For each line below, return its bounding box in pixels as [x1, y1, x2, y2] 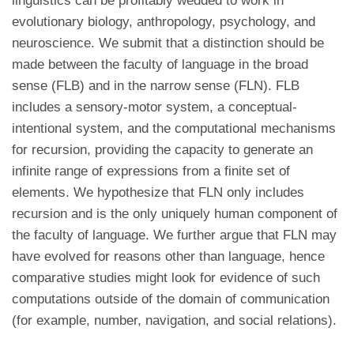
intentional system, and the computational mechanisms [12, 121, 336, 136]
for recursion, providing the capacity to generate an [12, 142, 313, 157]
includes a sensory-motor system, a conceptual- [12, 100, 297, 115]
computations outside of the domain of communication [12, 292, 330, 307]
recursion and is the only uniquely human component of [12, 206, 337, 221]
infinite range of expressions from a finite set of [12, 164, 290, 179]
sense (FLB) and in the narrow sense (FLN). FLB [12, 78, 299, 93]
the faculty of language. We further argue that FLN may [12, 228, 337, 243]
